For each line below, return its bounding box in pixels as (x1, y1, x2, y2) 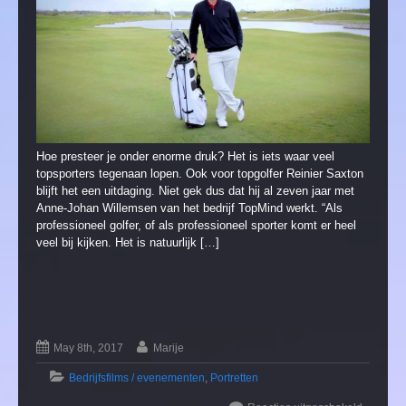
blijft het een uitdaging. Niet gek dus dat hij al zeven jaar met (36, 184, 354, 198)
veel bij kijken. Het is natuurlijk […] (36, 236, 219, 250)
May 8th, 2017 (53, 342, 124, 355)
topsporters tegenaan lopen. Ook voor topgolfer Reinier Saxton (36, 167, 363, 181)
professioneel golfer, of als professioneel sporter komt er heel (36, 218, 356, 233)
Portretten (210, 372, 259, 385)
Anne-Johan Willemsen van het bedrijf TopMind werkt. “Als (36, 201, 343, 216)
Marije (152, 342, 184, 355)
